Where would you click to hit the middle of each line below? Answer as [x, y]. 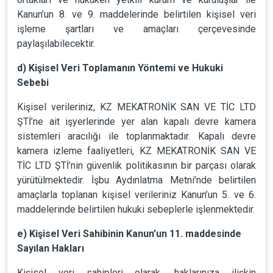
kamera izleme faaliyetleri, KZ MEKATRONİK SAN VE [136, 151]
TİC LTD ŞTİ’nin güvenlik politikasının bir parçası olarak [136, 165]
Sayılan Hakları [51, 248]
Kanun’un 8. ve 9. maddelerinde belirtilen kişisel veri [136, 14]
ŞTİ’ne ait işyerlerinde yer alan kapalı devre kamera [136, 122]
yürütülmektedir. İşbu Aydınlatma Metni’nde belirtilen [136, 180]
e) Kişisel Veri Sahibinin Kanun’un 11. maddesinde [129, 234]
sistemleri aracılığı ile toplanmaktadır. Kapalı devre [136, 136]
